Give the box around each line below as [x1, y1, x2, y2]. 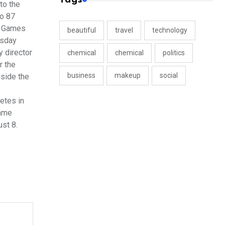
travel [115, 26, 133, 35]
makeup [115, 71, 141, 80]
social [160, 71, 178, 80]
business [67, 71, 95, 80]
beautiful [67, 26, 96, 35]
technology [152, 26, 187, 35]
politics [163, 49, 185, 57]
